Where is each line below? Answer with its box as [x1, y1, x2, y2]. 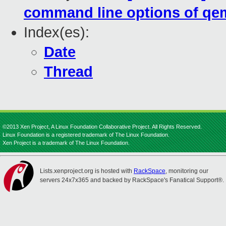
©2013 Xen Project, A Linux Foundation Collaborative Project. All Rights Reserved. [3, 124, 202, 130]
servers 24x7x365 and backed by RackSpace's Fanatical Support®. [40, 177, 224, 184]
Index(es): [24, 24, 89, 41]
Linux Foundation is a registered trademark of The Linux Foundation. [3, 132, 169, 138]
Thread [44, 64, 93, 80]
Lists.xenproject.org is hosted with [40, 167, 134, 175]
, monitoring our [165, 167, 208, 175]
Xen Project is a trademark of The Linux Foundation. [3, 140, 130, 146]
